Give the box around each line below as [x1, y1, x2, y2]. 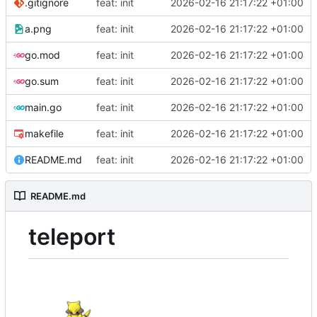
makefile [25, 127, 64, 139]
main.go [25, 100, 62, 113]
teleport [28, 222, 115, 250]
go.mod [25, 48, 60, 61]
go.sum [25, 74, 59, 87]
